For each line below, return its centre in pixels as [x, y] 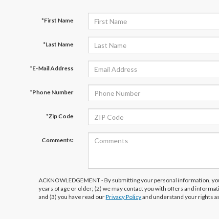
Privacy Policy [124, 197]
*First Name [57, 20]
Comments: [57, 140]
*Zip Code [59, 116]
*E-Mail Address [51, 68]
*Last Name [58, 44]
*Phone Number [51, 92]
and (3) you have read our [72, 197]
